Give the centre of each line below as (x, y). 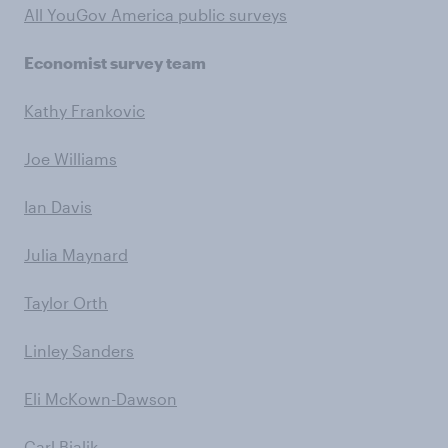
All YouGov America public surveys (155, 14)
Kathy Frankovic (84, 110)
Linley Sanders (79, 350)
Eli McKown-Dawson (100, 398)
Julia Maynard (76, 254)
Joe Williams (70, 158)
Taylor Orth (66, 302)
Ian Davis (58, 206)
